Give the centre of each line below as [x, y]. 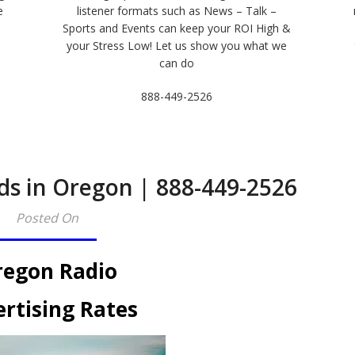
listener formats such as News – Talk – [177, 11]
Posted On [47, 218]
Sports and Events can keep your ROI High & [177, 28]
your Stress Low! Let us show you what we [177, 46]
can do [177, 63]
